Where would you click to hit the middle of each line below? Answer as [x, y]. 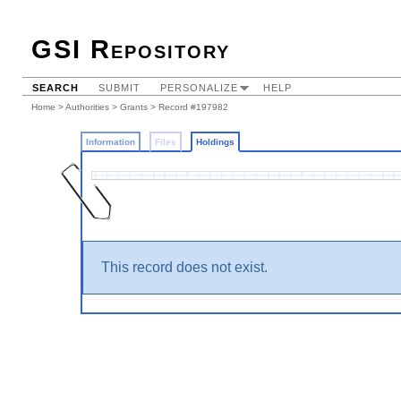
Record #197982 [193, 107]
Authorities [87, 107]
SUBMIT [119, 88]
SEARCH [55, 88]
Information [110, 142]
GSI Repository [131, 49]
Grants [134, 107]
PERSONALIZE [199, 88]
